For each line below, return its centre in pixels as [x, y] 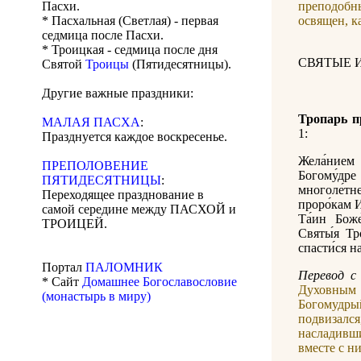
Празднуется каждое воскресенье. [135, 137]
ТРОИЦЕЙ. [75, 224]
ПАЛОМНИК [124, 268]
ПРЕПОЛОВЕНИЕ [95, 166]
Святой [64, 64]
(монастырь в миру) [96, 297]
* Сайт [62, 282]
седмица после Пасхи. [103, 35]
